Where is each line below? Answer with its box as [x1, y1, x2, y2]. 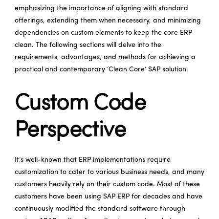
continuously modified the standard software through [15, 205, 185, 213]
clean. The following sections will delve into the [15, 41, 161, 49]
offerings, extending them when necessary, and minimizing [15, 17, 201, 24]
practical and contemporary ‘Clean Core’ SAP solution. [15, 66, 188, 73]
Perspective [15, 119, 126, 142]
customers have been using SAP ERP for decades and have [15, 193, 202, 200]
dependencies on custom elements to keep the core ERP [15, 29, 192, 37]
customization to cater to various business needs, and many [15, 168, 204, 176]
